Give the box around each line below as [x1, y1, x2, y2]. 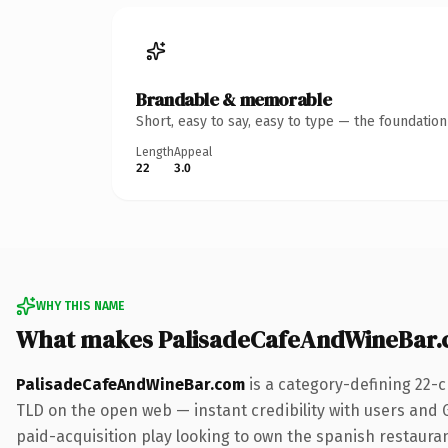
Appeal [174, 144, 212, 159]
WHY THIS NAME [36, 298, 124, 313]
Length [136, 144, 174, 159]
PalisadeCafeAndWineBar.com [16, 374, 245, 394]
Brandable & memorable [136, 86, 332, 112]
